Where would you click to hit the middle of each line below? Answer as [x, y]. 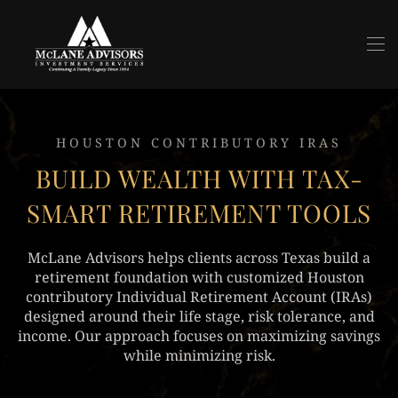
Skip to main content [110, 51]
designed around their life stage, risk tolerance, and [199, 316]
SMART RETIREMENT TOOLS [199, 213]
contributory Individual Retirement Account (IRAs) [199, 297]
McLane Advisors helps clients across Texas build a [199, 258]
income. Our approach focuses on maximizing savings [199, 336]
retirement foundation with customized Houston [199, 277]
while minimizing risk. [199, 355]
